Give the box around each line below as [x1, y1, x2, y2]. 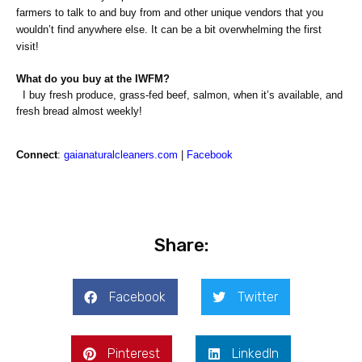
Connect [16, 149, 57, 162]
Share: [154, 234, 208, 257]
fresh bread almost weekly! [16, 105, 142, 118]
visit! [16, 40, 39, 53]
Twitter [237, 289, 278, 305]
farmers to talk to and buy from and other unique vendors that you [16, 6, 323, 19]
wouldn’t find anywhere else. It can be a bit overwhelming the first [16, 23, 322, 36]
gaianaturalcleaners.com [64, 149, 178, 162]
